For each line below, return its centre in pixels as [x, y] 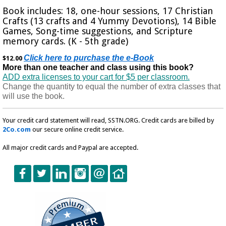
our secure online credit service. [77, 129]
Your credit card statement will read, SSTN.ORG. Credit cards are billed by [108, 120]
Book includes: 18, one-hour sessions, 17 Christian [108, 11]
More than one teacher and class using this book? [99, 67]
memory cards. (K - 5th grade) [65, 41]
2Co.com [17, 129]
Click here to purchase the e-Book [89, 58]
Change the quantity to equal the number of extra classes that [111, 86]
